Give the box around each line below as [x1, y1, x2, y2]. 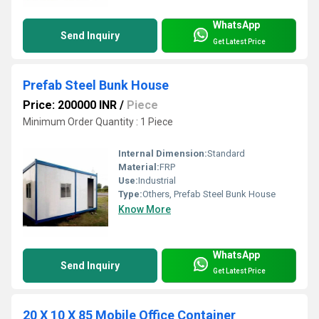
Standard [207, 147, 245, 159]
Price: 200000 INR [23, 98, 117, 113]
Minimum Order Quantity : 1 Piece [23, 116, 173, 128]
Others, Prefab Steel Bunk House [142, 188, 276, 199]
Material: [118, 161, 159, 172]
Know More [118, 203, 171, 215]
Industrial [138, 174, 176, 186]
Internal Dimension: [118, 147, 207, 159]
